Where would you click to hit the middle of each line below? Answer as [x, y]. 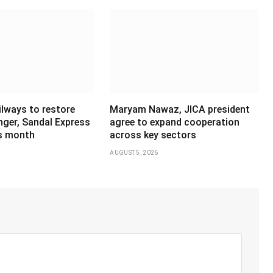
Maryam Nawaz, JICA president [180, 110]
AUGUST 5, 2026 [134, 153]
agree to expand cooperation [175, 122]
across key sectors [153, 135]
